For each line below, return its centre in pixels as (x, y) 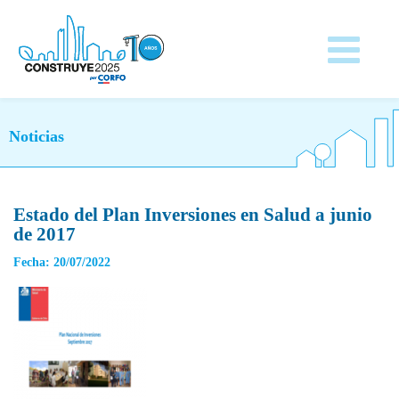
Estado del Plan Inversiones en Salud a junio (193, 215)
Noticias (37, 136)
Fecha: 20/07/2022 (62, 262)
